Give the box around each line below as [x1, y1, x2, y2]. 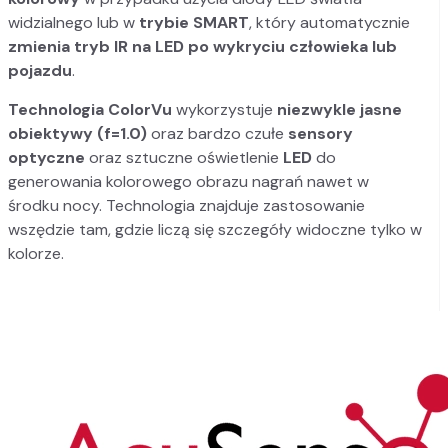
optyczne [8, 147, 85, 169]
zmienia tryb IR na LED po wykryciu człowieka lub [8, 36, 397, 58]
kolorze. [8, 243, 64, 265]
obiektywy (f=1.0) [8, 123, 147, 145]
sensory [288, 123, 353, 145]
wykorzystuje [172, 99, 277, 121]
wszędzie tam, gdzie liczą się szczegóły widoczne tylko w [8, 219, 422, 241]
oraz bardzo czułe [147, 123, 288, 145]
